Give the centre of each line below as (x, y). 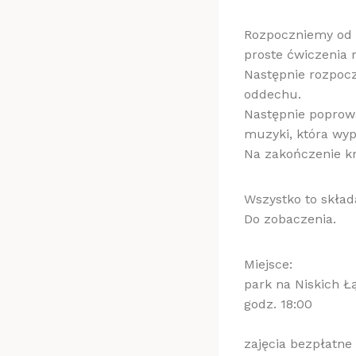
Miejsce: (268, 264)
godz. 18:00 (278, 304)
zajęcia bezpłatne (298, 343)
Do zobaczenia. (290, 219)
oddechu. (273, 94)
